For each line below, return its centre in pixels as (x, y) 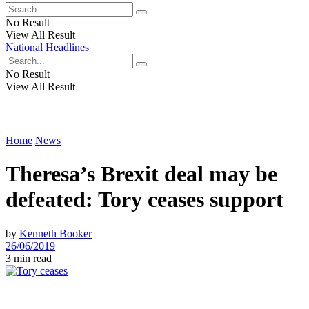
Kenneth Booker (56, 233)
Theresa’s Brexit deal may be (141, 174)
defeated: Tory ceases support (144, 200)
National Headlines (47, 47)
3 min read (29, 258)
